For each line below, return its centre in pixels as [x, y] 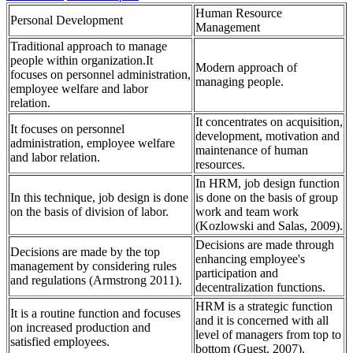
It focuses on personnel [67, 129]
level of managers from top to [268, 335]
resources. [220, 165]
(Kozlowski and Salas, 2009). [269, 226]
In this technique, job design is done [99, 198]
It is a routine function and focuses [95, 314]
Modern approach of [246, 68]
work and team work [247, 212]
